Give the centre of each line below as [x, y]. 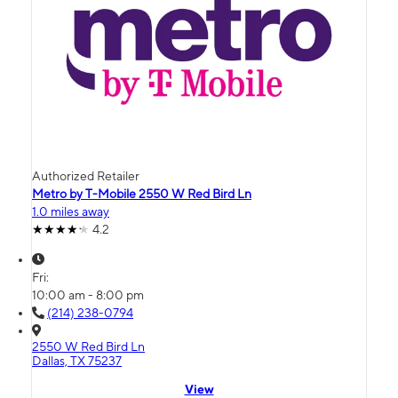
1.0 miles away [71, 212]
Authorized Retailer [86, 176]
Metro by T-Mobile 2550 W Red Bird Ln [142, 194]
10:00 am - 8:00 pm [88, 295]
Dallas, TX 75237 [77, 361]
